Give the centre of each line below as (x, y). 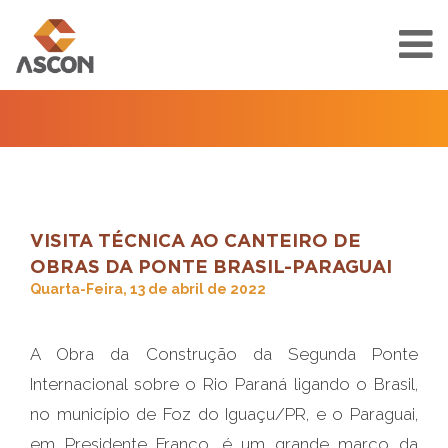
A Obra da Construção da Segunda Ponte (224, 354)
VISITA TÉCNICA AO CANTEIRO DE (195, 240)
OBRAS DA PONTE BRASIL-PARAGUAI (211, 266)
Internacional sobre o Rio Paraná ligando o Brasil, (224, 384)
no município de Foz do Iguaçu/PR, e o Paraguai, (224, 414)
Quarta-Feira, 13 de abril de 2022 (148, 289)
